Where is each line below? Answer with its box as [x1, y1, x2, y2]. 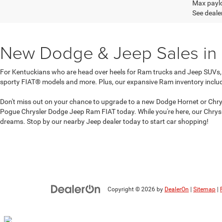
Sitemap [193, 186, 216, 193]
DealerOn [165, 186, 189, 193]
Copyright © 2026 [108, 186, 157, 193]
